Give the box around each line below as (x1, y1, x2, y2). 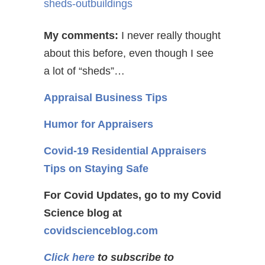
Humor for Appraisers (44, 118, 153, 130)
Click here (44, 251, 95, 263)
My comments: (44, 30, 118, 41)
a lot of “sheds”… (44, 65, 125, 77)
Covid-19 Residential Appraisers (44, 145, 206, 157)
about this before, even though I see (44, 47, 214, 59)
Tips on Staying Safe (44, 163, 148, 174)
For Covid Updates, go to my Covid (44, 189, 221, 201)
